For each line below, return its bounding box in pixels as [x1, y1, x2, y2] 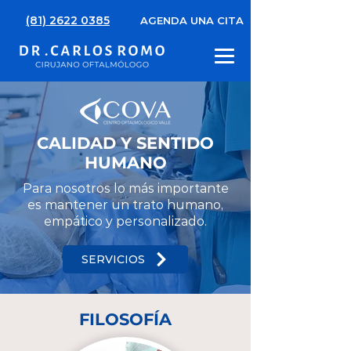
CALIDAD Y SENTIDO [37, 133, 214, 153]
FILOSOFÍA [79, 309, 172, 329]
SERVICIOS [81, 252, 145, 266]
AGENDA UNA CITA [140, 14, 244, 27]
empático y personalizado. [44, 214, 207, 229]
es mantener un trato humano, [27, 197, 223, 212]
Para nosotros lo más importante [22, 181, 229, 196]
